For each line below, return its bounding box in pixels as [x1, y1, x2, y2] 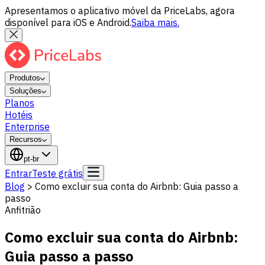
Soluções [9, 86, 41, 95]
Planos [5, 97, 34, 109]
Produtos [9, 73, 40, 82]
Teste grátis [32, 167, 83, 179]
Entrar [5, 167, 32, 179]
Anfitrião [5, 204, 41, 216]
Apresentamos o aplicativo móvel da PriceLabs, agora [5, 5, 235, 17]
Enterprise [5, 121, 50, 132]
